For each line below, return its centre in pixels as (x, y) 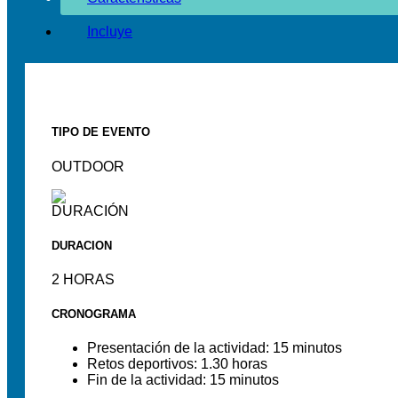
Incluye (110, 32)
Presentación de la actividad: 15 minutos (215, 348)
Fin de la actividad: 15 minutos (183, 380)
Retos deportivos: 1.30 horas (177, 364)
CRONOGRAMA (94, 314)
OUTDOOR (88, 166)
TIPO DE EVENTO (101, 132)
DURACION (82, 245)
